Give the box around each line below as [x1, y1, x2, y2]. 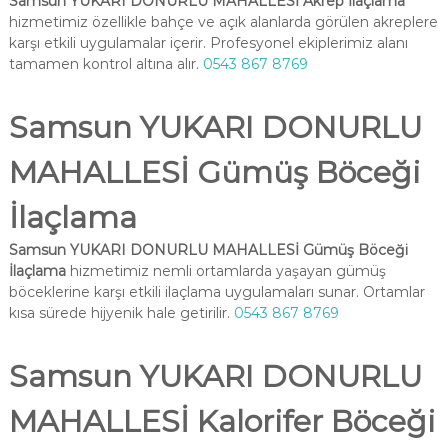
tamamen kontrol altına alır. [8, 55, 203, 73]
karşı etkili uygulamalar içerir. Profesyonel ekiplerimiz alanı [8, 34, 408, 52]
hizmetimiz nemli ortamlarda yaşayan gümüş [65, 262, 386, 280]
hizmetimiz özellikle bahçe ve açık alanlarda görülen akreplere [8, 13, 438, 31]
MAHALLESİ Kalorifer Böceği [8, 403, 435, 440]
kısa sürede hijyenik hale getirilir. [8, 304, 234, 322]
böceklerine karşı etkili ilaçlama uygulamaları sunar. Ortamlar [8, 283, 425, 301]
